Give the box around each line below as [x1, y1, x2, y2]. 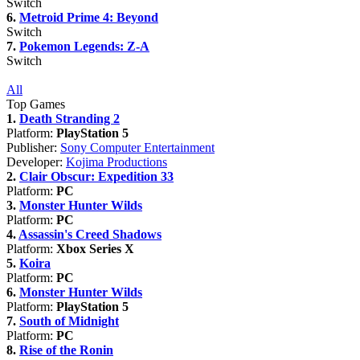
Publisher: [6, 141, 57, 154]
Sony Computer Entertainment [60, 141, 215, 154]
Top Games [6, 97, 65, 111]
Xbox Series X [56, 242, 134, 256]
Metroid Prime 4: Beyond [19, 10, 158, 24]
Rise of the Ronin [19, 343, 113, 357]
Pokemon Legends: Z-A [19, 39, 149, 53]
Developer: [6, 155, 63, 169]
